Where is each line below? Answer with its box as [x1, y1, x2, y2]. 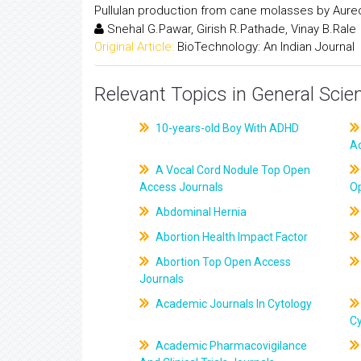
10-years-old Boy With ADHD [153, 122, 300, 135]
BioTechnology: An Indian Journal [177, 39, 355, 54]
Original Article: [94, 39, 174, 54]
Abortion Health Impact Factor [153, 230, 309, 243]
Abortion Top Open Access [153, 255, 292, 268]
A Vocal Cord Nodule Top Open [153, 164, 311, 176]
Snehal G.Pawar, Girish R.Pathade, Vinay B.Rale [104, 21, 356, 36]
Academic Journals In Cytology [153, 297, 313, 310]
